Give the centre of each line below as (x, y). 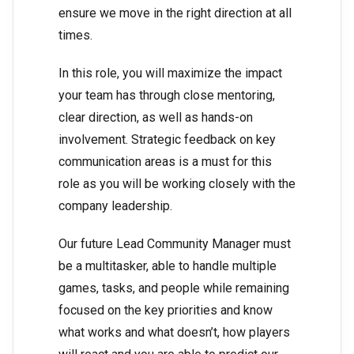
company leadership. (115, 206)
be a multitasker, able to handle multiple (168, 266)
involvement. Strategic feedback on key (167, 140)
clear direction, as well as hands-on (156, 118)
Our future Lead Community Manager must (175, 244)
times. (75, 36)
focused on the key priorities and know (166, 311)
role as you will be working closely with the (177, 184)
